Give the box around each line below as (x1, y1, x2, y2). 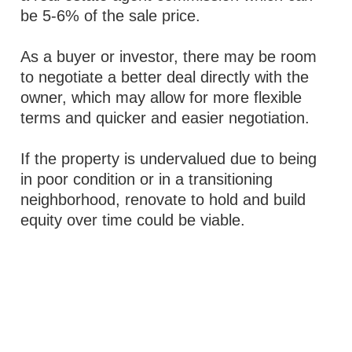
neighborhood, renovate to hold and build (20, 191, 306, 208)
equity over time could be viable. (20, 211, 246, 229)
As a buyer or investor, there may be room (20, 48, 317, 65)
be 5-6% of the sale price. (20, 7, 201, 24)
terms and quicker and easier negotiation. (20, 109, 310, 126)
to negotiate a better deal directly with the (20, 68, 310, 86)
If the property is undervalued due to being (20, 150, 317, 167)
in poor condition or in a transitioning (20, 170, 273, 188)
